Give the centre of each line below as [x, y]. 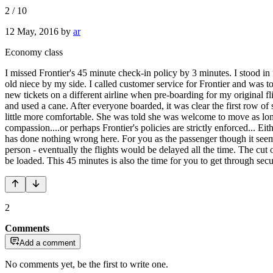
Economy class [34, 52]
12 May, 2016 [32, 31]
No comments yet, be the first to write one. [87, 264]
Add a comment [48, 243]
